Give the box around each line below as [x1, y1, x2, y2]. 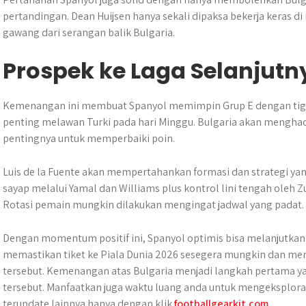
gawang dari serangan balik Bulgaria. [3, 25, 175, 40]
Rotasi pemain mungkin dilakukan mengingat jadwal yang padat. [3, 197, 304, 212]
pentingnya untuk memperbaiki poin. [3, 131, 175, 145]
